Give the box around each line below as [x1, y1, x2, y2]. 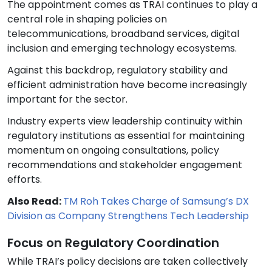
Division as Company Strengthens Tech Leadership [7, 209, 249, 223]
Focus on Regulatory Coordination [7, 234, 219, 252]
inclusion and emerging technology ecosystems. [7, 41, 237, 56]
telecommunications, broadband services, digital [7, 27, 239, 41]
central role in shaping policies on [7, 12, 167, 27]
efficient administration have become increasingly [7, 78, 247, 92]
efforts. [7, 172, 42, 187]
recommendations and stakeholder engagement [7, 158, 242, 172]
